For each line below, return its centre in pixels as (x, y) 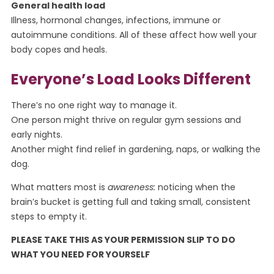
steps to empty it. (49, 217)
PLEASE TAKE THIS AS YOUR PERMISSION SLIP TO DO (123, 240)
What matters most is (59, 187)
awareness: (131, 187)
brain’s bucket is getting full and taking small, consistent (131, 202)
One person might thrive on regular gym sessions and (126, 120)
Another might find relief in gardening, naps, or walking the (135, 149)
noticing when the (195, 187)
